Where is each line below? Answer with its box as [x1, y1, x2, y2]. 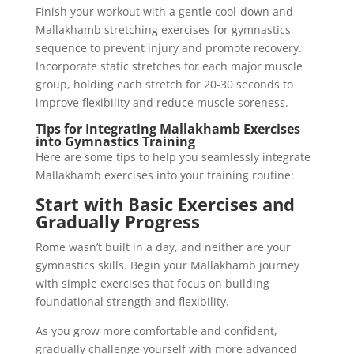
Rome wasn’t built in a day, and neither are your [35, 239, 291, 254]
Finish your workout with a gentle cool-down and [35, 3, 293, 19]
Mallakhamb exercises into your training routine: [35, 167, 294, 183]
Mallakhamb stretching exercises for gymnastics [35, 21, 291, 37]
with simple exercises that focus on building [35, 275, 269, 291]
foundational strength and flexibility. [35, 293, 232, 309]
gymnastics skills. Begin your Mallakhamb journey [35, 257, 299, 273]
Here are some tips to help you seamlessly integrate [35, 149, 311, 164]
